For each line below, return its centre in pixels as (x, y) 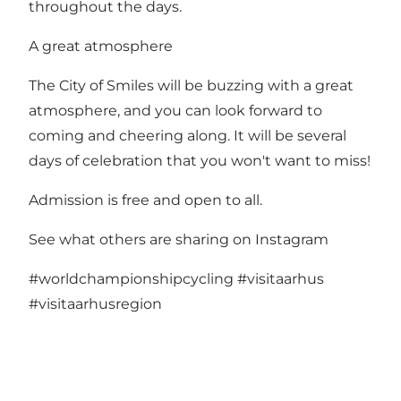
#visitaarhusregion (95, 303)
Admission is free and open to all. (145, 200)
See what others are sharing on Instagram (179, 239)
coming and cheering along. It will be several (188, 135)
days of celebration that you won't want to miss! (200, 160)
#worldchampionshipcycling (131, 278)
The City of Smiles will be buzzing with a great (191, 85)
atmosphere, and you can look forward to (175, 110)
